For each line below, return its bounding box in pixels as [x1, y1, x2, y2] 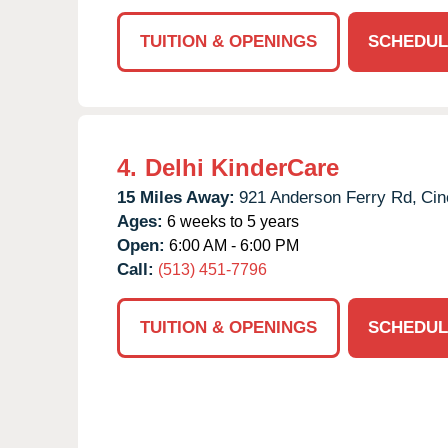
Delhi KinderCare [145, 153, 339, 181]
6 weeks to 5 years [163, 212, 299, 230]
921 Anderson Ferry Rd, [239, 187, 417, 207]
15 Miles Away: [117, 187, 235, 207]
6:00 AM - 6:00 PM [165, 236, 299, 254]
